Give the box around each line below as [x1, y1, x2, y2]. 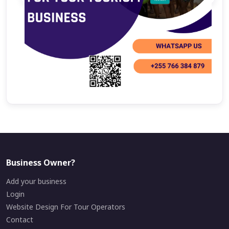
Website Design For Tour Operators [6, 202, 125, 212]
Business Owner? [6, 157, 75, 168]
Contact [6, 215, 33, 224]
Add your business [6, 176, 66, 186]
